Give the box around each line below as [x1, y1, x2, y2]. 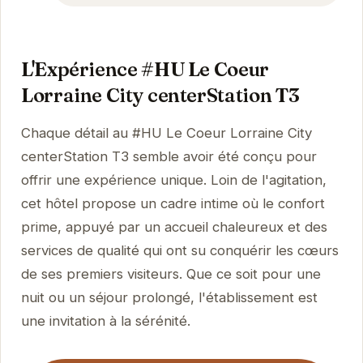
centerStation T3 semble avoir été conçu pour [20, 147, 317, 164]
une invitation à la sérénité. [20, 312, 190, 329]
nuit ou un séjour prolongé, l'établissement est [20, 288, 318, 305]
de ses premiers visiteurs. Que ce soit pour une [20, 265, 321, 282]
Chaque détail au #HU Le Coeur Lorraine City [20, 124, 312, 141]
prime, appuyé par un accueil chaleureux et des [20, 218, 327, 235]
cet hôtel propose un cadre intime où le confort [20, 194, 325, 211]
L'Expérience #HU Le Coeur [20, 57, 269, 81]
